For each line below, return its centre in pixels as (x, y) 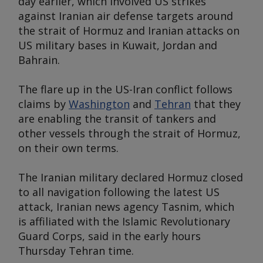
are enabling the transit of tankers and (117, 119)
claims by (43, 104)
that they (216, 104)
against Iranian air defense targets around (126, 16)
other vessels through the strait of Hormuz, (129, 133)
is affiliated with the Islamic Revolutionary (124, 221)
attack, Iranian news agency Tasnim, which (126, 207)
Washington (99, 104)
